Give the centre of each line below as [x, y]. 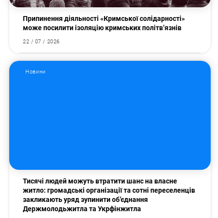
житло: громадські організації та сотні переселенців [109, 191]
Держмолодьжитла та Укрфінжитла [82, 209]
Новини [36, 72]
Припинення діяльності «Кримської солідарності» [104, 19]
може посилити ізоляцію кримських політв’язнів [104, 28]
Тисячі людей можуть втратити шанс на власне [100, 181]
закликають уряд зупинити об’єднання [86, 200]
